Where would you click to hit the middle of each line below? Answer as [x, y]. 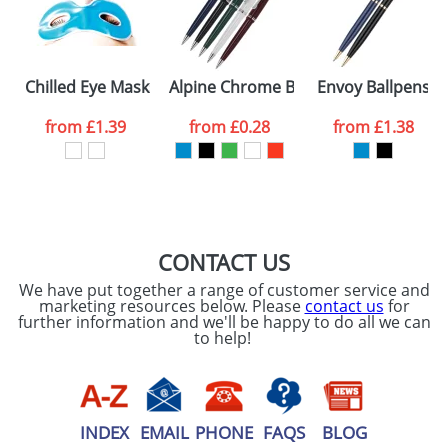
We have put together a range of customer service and [224, 290]
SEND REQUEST [313, 79]
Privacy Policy [151, 20]
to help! [224, 338]
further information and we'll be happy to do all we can [224, 322]
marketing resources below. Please [171, 306]
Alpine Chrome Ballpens [259, 87]
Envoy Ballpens [373, 87]
